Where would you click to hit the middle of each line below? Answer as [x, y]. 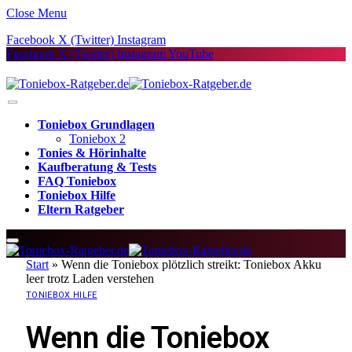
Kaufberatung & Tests [97, 167]
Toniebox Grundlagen [96, 125]
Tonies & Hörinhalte [92, 153]
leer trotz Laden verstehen [90, 279]
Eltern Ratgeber [81, 209]
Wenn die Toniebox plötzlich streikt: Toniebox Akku [191, 264]
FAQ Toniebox [77, 181]
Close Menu [37, 13]
